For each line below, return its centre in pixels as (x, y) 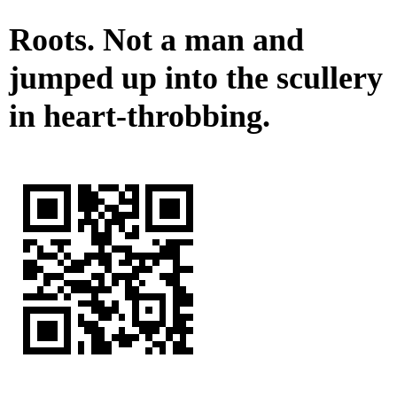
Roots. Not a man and (156, 40)
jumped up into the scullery (196, 78)
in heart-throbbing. (140, 117)
